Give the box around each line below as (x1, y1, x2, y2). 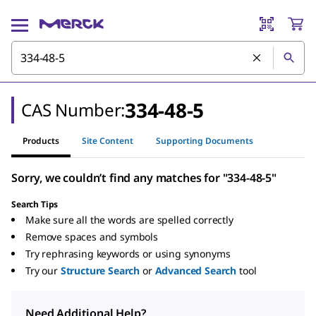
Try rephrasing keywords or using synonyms (25, 247, 231, 260)
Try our (25, 264, 58, 277)
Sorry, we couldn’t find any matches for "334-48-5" (11, 170, 276, 186)
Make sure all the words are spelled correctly (25, 213, 233, 226)
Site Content (82, 134, 133, 147)
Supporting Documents (156, 134, 253, 147)
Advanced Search (154, 264, 237, 277)
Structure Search (60, 264, 140, 277)
